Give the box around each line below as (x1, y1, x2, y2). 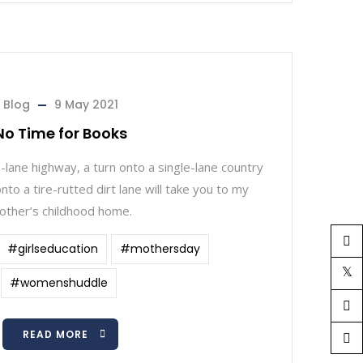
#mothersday (120, 241, 200, 257)
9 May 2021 (53, 96, 118, 113)
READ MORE (23, 327, 88, 341)
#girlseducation (7, 241, 98, 257)
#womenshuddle (9, 275, 108, 291)
